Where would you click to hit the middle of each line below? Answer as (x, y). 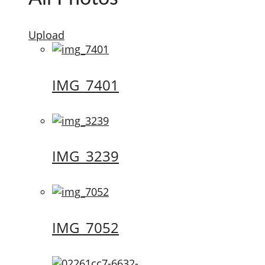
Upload (46, 35)
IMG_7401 (85, 85)
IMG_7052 (85, 228)
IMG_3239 (85, 156)
